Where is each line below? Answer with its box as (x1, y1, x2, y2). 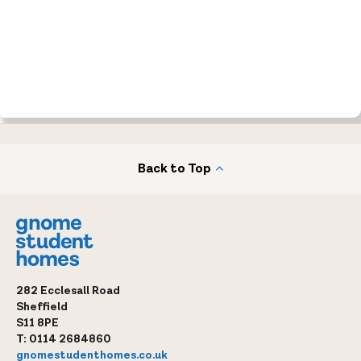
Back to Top (138, 160, 211, 177)
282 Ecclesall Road (16, 283, 120, 298)
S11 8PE (16, 315, 59, 330)
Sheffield (16, 299, 68, 314)
